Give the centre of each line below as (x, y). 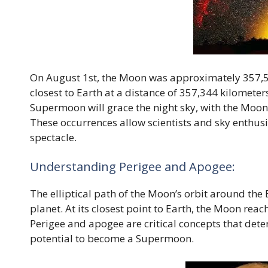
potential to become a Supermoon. (112, 239)
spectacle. (53, 137)
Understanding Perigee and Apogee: (133, 167)
